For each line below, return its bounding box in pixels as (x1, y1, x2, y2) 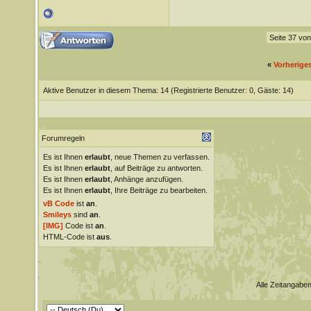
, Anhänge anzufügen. (110, 175, 183, 183)
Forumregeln (41, 134, 85, 142)
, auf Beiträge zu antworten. (110, 164, 203, 172)
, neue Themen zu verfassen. (110, 153, 210, 161)
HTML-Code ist (42, 233, 96, 241)
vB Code (42, 199, 74, 208)
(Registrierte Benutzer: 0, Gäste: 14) (170, 86, 294, 94)
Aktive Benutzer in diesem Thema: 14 (42, 86, 171, 94)
